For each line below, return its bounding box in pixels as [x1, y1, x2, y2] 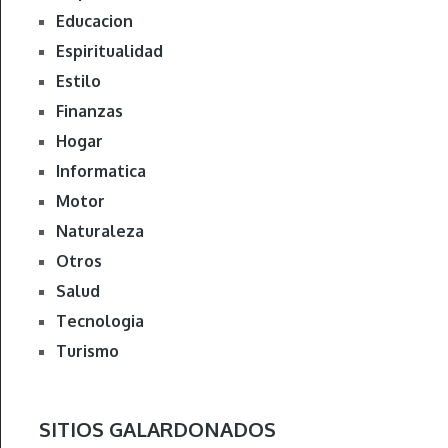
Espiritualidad [55, 41, 163, 62]
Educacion [55, 11, 133, 32]
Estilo [55, 71, 101, 92]
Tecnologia [55, 311, 144, 332]
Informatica [55, 161, 146, 182]
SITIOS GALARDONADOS [38, 416, 276, 443]
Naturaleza [55, 221, 144, 242]
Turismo [55, 341, 119, 362]
